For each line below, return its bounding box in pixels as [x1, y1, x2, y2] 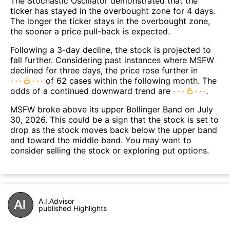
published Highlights [39, 204, 107, 213]
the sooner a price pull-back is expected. [10, 26, 170, 37]
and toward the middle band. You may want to [10, 135, 191, 146]
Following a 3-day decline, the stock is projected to [10, 45, 211, 55]
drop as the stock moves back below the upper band [10, 125, 217, 136]
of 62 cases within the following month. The [43, 75, 217, 86]
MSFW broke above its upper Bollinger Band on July [10, 104, 213, 115]
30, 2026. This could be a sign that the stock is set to [10, 114, 219, 125]
